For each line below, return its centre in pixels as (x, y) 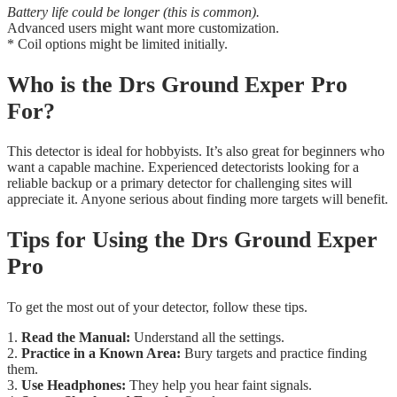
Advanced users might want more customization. (143, 28)
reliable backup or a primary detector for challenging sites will (179, 183)
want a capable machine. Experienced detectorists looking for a (183, 167)
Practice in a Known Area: (101, 353)
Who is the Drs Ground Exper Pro (177, 84)
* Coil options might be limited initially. (117, 44)
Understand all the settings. (207, 337)
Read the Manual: (76, 337)
